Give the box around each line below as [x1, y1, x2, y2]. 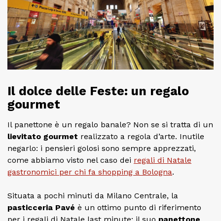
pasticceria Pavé [7, 202, 77, 212]
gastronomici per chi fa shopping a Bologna [7, 167, 172, 177]
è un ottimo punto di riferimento [77, 202, 201, 212]
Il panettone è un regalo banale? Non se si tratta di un [7, 119, 213, 129]
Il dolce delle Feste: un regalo [7, 83, 189, 98]
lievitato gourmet [7, 131, 80, 141]
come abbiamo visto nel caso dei [7, 155, 134, 165]
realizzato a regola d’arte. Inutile [80, 131, 204, 141]
